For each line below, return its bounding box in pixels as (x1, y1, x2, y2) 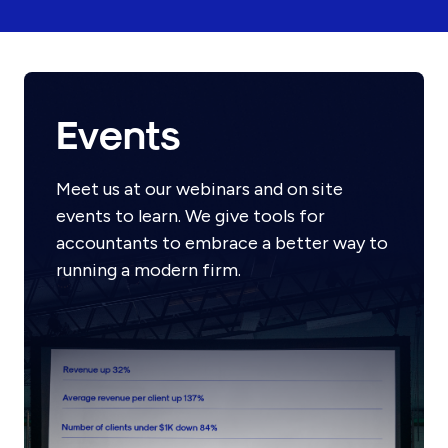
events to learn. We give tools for (56, 205, 325, 228)
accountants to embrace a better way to (56, 232, 388, 255)
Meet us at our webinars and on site (56, 178, 343, 201)
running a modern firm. (56, 259, 241, 282)
